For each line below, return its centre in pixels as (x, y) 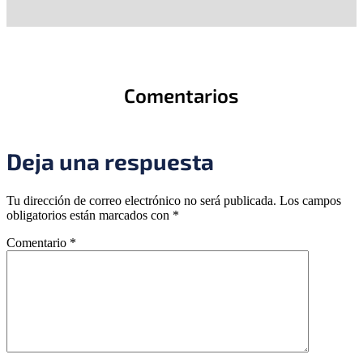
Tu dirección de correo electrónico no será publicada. (141, 201)
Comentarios (181, 95)
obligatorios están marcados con (90, 216)
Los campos (310, 201)
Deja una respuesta (110, 161)
